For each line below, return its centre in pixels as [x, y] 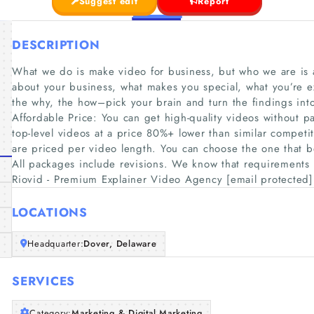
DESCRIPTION [56, 45]
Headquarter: [56, 244]
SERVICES [43, 281]
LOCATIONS [50, 212]
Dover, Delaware [120, 244]
